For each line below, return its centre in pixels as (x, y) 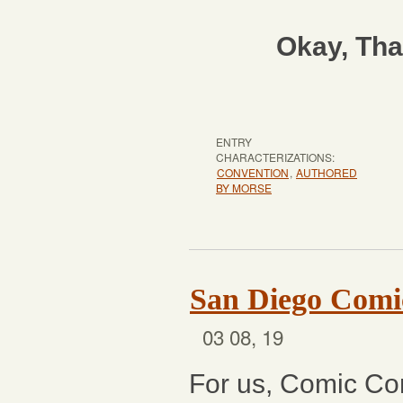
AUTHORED (327, 172)
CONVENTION (253, 172)
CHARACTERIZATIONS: (275, 157)
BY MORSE (244, 188)
